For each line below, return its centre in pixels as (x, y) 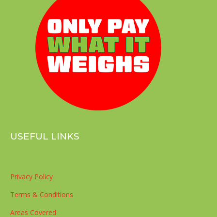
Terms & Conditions (42, 194)
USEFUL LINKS (45, 136)
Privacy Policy (32, 176)
